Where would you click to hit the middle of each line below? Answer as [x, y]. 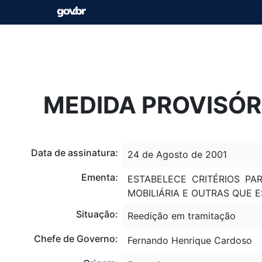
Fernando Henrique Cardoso [189, 240]
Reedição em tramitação [181, 216]
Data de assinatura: [74, 152]
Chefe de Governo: [76, 238]
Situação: [97, 214]
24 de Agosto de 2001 [177, 154]
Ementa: [99, 177]
